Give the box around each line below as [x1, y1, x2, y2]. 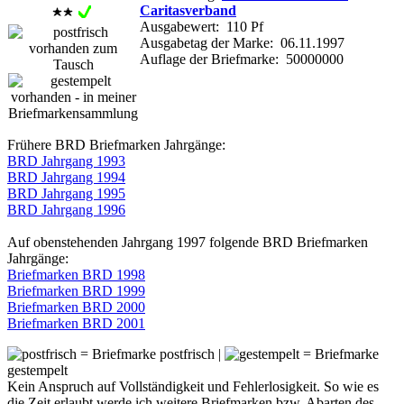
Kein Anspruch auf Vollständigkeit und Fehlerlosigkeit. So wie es [7, 378, 379, 394]
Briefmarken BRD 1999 [7, 282, 145, 298]
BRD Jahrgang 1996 [7, 201, 125, 217]
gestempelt [7, 362, 68, 378]
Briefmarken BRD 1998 [7, 266, 145, 282]
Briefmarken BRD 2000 [7, 298, 145, 315]
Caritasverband [140, 2, 236, 18]
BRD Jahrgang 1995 [7, 185, 125, 201]
